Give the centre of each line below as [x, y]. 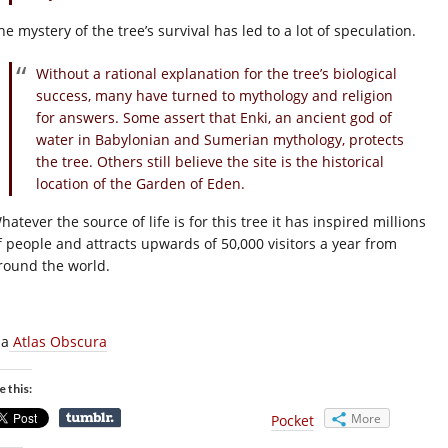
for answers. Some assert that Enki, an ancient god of [214, 117]
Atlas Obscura [58, 341]
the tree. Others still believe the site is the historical [210, 161]
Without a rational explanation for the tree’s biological [216, 73]
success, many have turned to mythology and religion [214, 95]
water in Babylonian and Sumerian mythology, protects [220, 139]
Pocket [292, 420]
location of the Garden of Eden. [140, 183]
